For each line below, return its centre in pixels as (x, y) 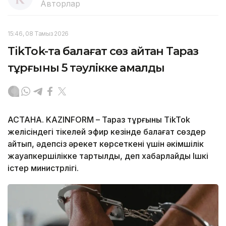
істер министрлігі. (43, 168)
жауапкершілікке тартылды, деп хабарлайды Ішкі (108, 156)
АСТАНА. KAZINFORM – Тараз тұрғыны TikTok (99, 120)
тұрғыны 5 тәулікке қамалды (86, 68)
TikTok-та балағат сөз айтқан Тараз (103, 51)
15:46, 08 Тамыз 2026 (38, 34)
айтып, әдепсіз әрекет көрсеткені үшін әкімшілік (106, 144)
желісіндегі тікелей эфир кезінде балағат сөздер (107, 132)
